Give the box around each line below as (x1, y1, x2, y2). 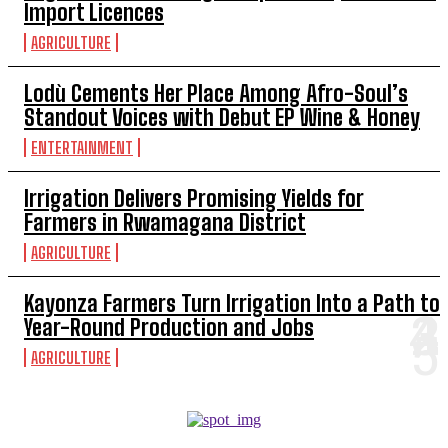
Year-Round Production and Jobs (24, 313, 314, 341)
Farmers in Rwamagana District (24, 208, 306, 236)
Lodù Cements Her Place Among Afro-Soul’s (24, 79, 408, 107)
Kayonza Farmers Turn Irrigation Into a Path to (24, 289, 440, 317)
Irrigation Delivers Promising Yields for (24, 184, 364, 212)
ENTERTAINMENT (31, 137, 133, 157)
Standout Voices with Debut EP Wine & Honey (24, 103, 420, 131)
